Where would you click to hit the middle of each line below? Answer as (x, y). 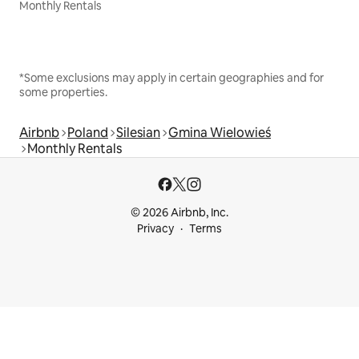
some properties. (63, 92)
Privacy (155, 228)
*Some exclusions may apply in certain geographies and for (171, 77)
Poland (88, 132)
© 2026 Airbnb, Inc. (179, 212)
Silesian (138, 132)
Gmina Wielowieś (220, 132)
